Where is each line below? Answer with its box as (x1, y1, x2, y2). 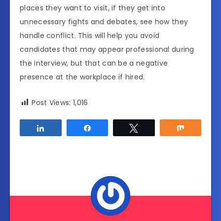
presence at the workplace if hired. (20, 72, 145, 82)
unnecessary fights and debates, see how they (20, 16, 188, 27)
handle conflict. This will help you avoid (20, 30, 160, 40)
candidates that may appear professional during (20, 44, 194, 54)
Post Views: (32, 97, 71, 108)
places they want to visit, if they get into (20, 2, 165, 13)
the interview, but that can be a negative (20, 58, 168, 68)
